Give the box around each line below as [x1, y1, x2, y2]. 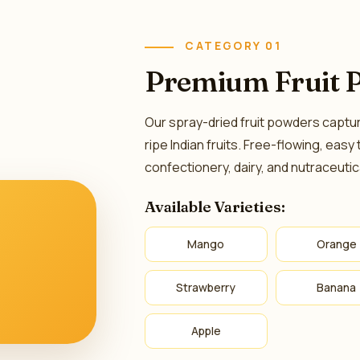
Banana [317, 280, 357, 295]
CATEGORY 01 [185, 39, 282, 53]
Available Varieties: [145, 197, 285, 216]
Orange [316, 236, 357, 252]
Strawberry [176, 280, 236, 295]
